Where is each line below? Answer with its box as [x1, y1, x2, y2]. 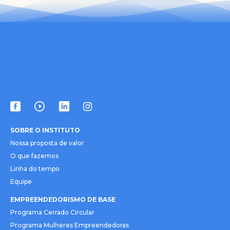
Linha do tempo [10, 165, 60, 173]
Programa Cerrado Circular [10, 208, 94, 217]
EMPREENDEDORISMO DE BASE [10, 196, 116, 204]
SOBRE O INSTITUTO [10, 126, 80, 135]
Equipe [10, 178, 32, 186]
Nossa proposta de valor [10, 139, 84, 147]
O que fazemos [10, 152, 59, 160]
